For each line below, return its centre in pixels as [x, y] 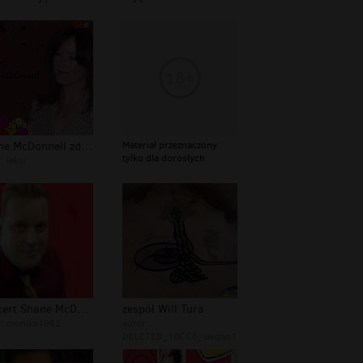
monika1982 [34, 324]
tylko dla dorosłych [164, 158]
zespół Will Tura [163, 310]
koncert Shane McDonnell [83, 310]
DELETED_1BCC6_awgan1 [179, 337]
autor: [135, 324]
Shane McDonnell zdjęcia [87, 147]
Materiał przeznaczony [170, 145]
